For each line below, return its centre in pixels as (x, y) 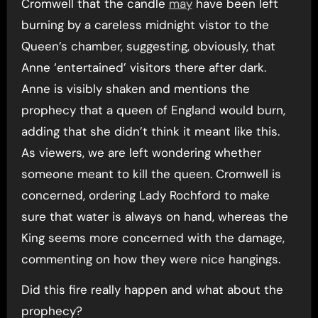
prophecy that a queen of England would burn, (153, 110)
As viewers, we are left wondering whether (141, 152)
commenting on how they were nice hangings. (150, 259)
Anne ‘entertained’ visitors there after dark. (143, 67)
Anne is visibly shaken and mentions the (135, 88)
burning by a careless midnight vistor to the (145, 24)
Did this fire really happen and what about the (152, 289)
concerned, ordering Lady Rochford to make (145, 195)
